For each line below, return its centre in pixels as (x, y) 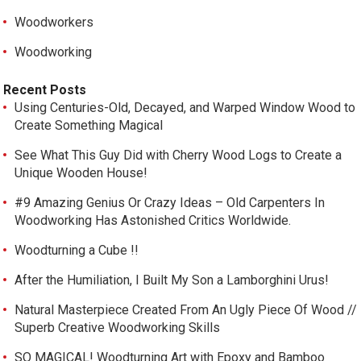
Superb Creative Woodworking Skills (118, 328)
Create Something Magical (89, 126)
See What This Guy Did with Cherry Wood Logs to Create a (178, 156)
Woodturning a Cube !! (77, 251)
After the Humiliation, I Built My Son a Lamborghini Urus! (172, 280)
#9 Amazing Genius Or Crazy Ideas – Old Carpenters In (170, 203)
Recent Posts (45, 90)
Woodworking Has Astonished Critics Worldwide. (153, 221)
